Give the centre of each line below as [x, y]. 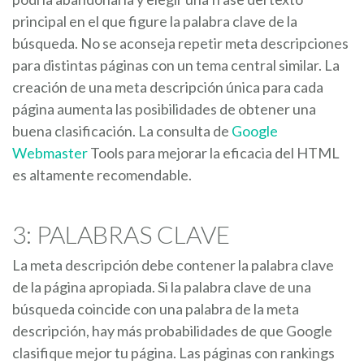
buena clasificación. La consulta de [122, 130]
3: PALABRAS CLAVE [121, 234]
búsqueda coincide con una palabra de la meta [156, 308]
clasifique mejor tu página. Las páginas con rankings [173, 352]
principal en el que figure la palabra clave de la [155, 21]
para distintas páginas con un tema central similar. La [176, 65]
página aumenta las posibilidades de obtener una [164, 108]
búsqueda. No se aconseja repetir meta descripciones [180, 43]
